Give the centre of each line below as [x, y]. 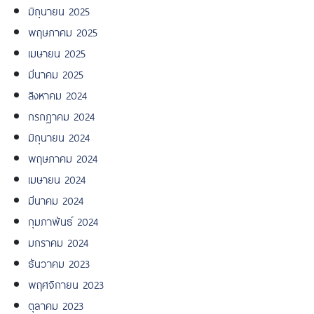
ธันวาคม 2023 [59, 262]
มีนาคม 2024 [56, 199]
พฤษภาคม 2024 [63, 157]
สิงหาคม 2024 [58, 94]
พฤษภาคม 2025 [63, 31]
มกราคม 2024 [59, 241]
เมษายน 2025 [57, 52]
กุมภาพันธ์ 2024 [63, 220]
